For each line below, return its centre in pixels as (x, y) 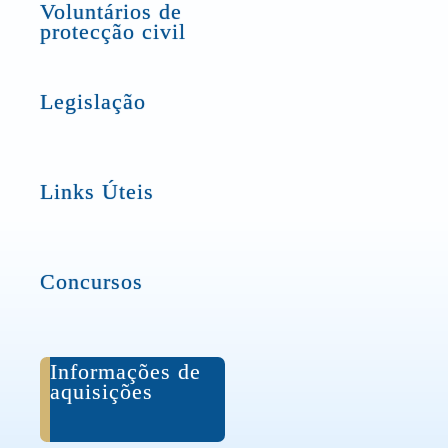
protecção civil (113, 31)
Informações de (126, 371)
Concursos (92, 281)
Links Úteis (97, 191)
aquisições (102, 391)
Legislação (93, 101)
